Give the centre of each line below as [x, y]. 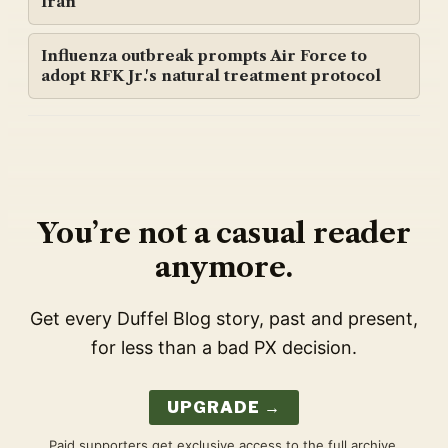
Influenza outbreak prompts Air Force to [204, 56]
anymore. [224, 267]
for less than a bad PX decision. [224, 348]
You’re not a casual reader [224, 233]
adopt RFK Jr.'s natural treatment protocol [211, 76]
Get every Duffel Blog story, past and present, [224, 319]
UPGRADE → [224, 408]
